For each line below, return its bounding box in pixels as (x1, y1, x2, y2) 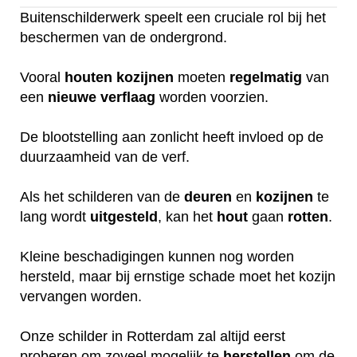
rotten (288, 208, 328, 225)
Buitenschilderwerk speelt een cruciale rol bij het (20, 9, 326, 25)
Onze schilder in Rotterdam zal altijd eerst (20, 328, 285, 344)
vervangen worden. (20, 288, 142, 304)
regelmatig (229, 69, 302, 85)
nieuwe (48, 88, 96, 105)
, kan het (158, 208, 217, 225)
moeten (174, 69, 229, 85)
